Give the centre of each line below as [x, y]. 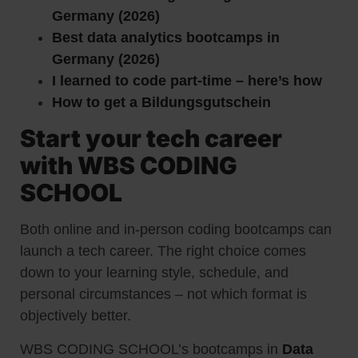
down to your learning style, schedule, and [154, 273]
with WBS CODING [129, 166]
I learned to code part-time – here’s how [187, 81]
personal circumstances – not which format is [163, 294]
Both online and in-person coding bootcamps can [176, 230]
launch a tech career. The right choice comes [163, 251]
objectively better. [78, 316]
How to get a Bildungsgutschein [161, 103]
